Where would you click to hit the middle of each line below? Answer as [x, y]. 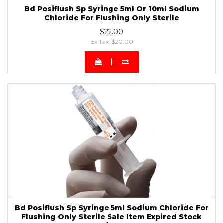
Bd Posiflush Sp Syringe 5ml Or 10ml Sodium [111, 9]
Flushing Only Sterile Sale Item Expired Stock [111, 216]
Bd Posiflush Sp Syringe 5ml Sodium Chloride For [111, 207]
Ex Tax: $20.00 [111, 41]
